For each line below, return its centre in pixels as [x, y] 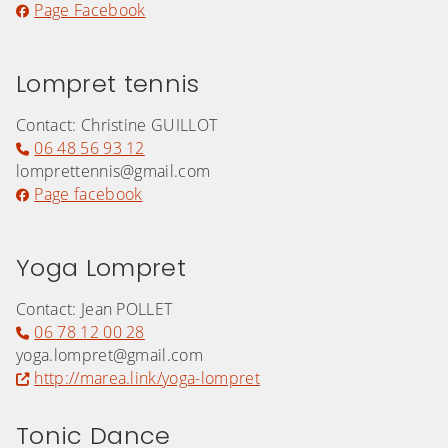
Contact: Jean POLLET [94, 309]
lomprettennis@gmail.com [113, 171]
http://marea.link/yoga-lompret [147, 378]
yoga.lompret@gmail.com [110, 355]
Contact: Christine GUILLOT [117, 125]
